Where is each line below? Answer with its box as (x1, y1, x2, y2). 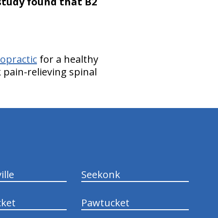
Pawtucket (81, 196, 130, 209)
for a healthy (36, 52, 98, 66)
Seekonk (81, 167, 121, 181)
